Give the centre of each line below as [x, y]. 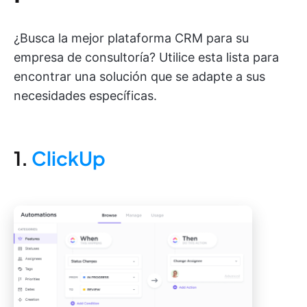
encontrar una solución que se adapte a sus [139, 76]
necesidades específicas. [85, 96]
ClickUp [69, 158]
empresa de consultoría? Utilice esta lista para [146, 57]
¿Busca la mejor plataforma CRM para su [131, 38]
